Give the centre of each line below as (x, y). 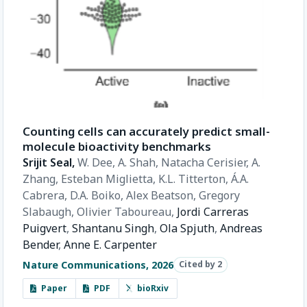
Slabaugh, (50, 212)
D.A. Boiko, (98, 196)
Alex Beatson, (162, 196)
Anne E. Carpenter (110, 245)
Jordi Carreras (213, 212)
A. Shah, (139, 163)
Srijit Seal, (50, 163)
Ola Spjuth (187, 229)
